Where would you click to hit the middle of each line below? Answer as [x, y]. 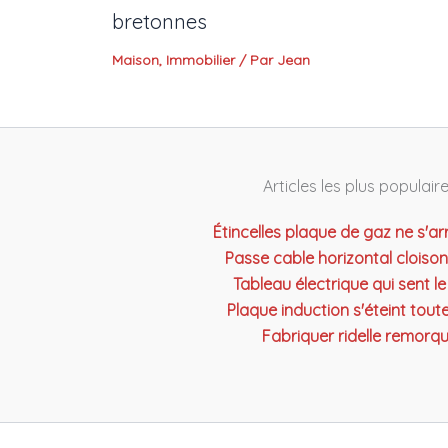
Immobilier [200, 60]
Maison [135, 60]
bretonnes [159, 22]
